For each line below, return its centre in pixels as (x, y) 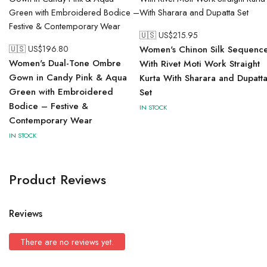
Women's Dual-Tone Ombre (65, 63)
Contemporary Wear (51, 120)
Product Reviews (58, 179)
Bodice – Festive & (49, 106)
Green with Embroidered (61, 92)
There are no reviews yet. (67, 242)
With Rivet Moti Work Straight (200, 64)
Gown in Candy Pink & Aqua (68, 77)
